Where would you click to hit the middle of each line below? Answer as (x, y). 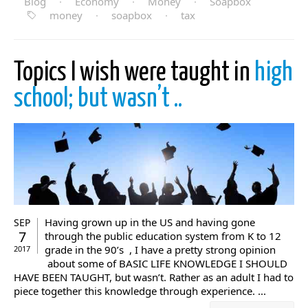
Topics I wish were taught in (134, 74)
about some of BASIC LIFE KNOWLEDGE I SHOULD (166, 263)
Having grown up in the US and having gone (150, 222)
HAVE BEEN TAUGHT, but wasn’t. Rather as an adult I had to (154, 277)
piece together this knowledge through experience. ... (140, 290)
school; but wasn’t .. (98, 100)
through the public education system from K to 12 (163, 235)
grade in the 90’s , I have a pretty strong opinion (160, 249)
